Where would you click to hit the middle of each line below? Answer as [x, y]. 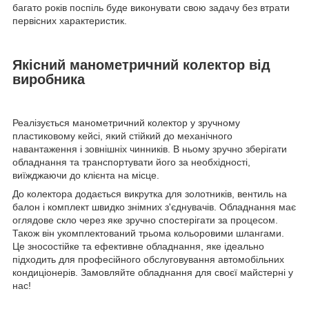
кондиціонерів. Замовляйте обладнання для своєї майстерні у [153, 273]
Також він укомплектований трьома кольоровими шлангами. [148, 233]
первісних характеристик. [70, 20]
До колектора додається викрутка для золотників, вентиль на [150, 194]
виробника [49, 80]
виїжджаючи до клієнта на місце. [86, 176]
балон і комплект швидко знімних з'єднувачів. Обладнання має [154, 207]
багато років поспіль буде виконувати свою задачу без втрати [151, 7]
